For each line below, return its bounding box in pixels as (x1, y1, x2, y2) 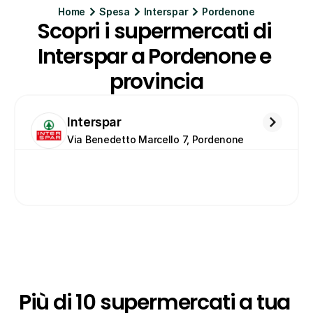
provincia (109, 67, 204, 96)
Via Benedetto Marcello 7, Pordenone (67, 133, 245, 145)
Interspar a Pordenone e (37, 42, 272, 71)
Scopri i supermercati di (37, 17, 272, 46)
